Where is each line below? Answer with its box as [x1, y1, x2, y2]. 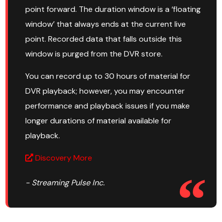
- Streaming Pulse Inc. [25, 177, 105, 188]
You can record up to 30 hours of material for [25, 71, 191, 82]
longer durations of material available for [25, 115, 172, 126]
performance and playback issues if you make [25, 101, 190, 111]
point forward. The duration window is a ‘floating [25, 4, 201, 15]
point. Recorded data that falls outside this [25, 34, 182, 45]
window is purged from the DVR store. [25, 49, 163, 59]
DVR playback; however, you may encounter [25, 86, 185, 97]
